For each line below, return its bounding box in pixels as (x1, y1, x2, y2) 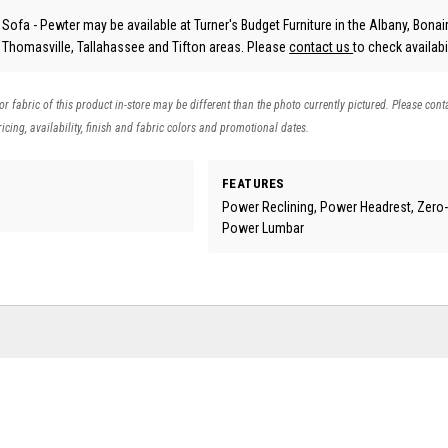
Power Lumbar (221, 219, 304, 236)
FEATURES (221, 176, 285, 192)
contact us (289, 39, 354, 56)
